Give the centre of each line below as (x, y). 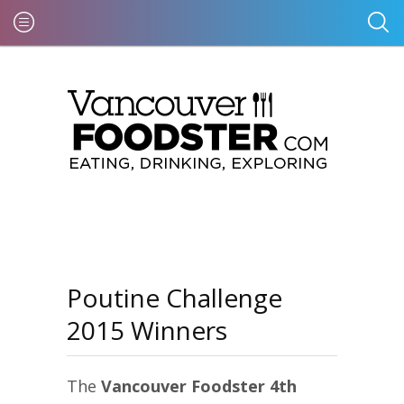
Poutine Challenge (174, 298)
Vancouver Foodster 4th (199, 386)
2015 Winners (147, 330)
